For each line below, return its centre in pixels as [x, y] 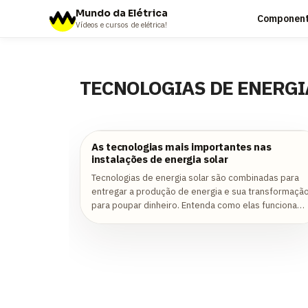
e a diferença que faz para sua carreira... [174, 219]
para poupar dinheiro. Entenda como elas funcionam [198, 205]
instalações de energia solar [160, 159]
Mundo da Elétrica [122, 13]
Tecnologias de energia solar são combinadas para [195, 178]
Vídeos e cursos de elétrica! [121, 24]
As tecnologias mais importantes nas [181, 147]
